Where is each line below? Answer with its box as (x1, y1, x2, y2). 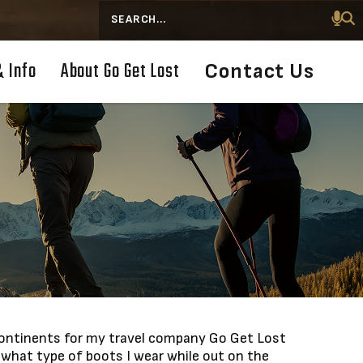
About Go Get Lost (60, 56, 180, 87)
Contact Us (204, 58, 314, 84)
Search (97, 18, 142, 36)
